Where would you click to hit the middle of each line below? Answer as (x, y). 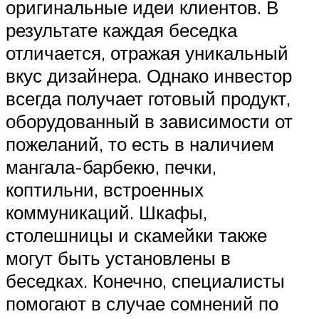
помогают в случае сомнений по (142, 304)
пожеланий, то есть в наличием (140, 144)
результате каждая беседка (121, 30)
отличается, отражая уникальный (147, 53)
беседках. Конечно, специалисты (145, 281)
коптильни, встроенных (105, 190)
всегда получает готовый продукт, (148, 99)
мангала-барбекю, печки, (111, 167)
